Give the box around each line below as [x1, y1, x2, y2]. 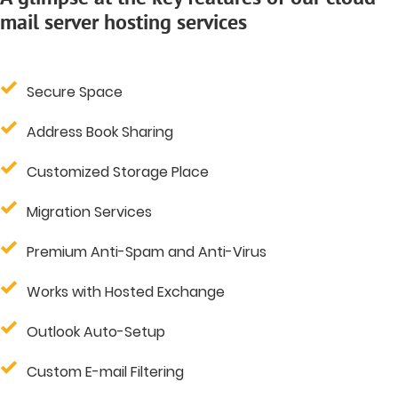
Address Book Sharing [27, 121, 173, 142]
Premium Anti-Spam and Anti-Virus [27, 241, 267, 262]
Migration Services [27, 201, 152, 222]
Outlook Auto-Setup [27, 321, 165, 342]
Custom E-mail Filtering [27, 361, 184, 382]
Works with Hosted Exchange [27, 281, 225, 302]
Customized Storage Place [27, 161, 209, 182]
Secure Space [27, 81, 123, 102]
